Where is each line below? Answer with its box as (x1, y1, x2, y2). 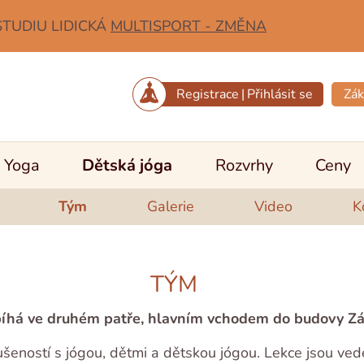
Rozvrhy (214, 154, 273, 176)
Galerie (146, 197, 194, 216)
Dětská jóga (82, 154, 173, 176)
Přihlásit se (247, 84, 313, 103)
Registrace (176, 84, 239, 103)
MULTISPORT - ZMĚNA (110, 16, 266, 36)
